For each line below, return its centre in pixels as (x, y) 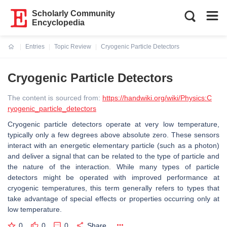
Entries (35, 47)
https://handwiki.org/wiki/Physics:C (157, 98)
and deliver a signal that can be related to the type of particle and (113, 156)
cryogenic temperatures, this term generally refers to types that (113, 188)
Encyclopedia (59, 23)
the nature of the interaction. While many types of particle (113, 167)
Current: (20, 53)
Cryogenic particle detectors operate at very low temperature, (113, 124)
